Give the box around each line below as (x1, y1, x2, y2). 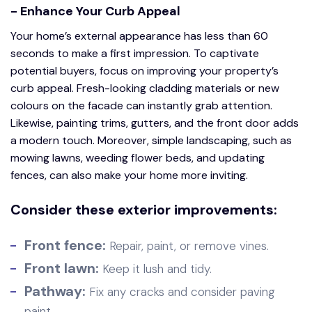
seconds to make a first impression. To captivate (10, 45, 259, 61)
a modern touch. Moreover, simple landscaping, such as (10, 132, 292, 148)
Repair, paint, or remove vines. (109, 237, 269, 253)
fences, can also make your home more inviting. (10, 167, 248, 182)
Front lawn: (24, 258, 99, 277)
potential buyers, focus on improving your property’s (10, 63, 279, 78)
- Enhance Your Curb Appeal (10, 2, 180, 19)
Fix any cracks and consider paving (89, 283, 275, 299)
